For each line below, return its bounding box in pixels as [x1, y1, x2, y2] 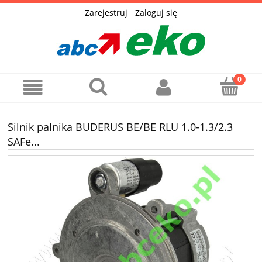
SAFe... [8, 135, 40, 149]
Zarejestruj [85, 6, 127, 18]
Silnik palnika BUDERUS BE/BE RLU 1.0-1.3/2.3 [8, 120, 233, 135]
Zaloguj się [135, 6, 177, 18]
